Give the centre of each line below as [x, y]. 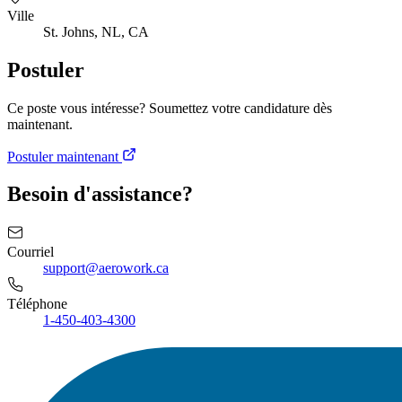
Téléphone [37, 304]
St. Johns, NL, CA [96, 31]
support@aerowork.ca [106, 268]
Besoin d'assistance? [100, 194]
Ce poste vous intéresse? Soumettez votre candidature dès [170, 108]
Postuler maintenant [65, 156]
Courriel [31, 252]
